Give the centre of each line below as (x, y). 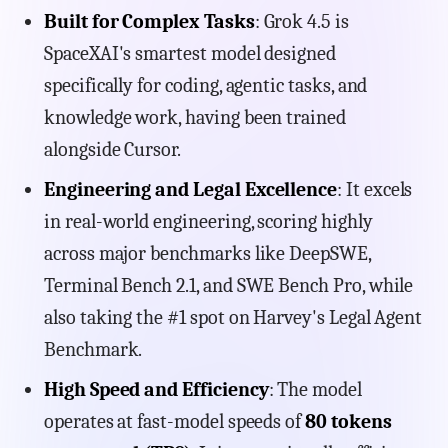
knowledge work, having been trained (195, 118)
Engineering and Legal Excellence (191, 190)
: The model (315, 390)
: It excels (375, 190)
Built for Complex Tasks (149, 22)
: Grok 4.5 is (301, 22)
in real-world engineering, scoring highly (208, 222)
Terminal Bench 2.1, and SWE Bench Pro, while (229, 286)
